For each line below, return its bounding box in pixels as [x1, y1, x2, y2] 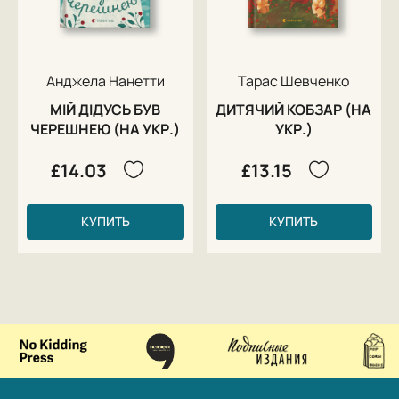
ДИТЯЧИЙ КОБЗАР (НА [216, 99, 372, 119]
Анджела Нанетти [45, 70, 165, 91]
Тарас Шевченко [238, 70, 350, 91]
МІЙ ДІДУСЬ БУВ [50, 99, 161, 119]
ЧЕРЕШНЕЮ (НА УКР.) [30, 118, 181, 139]
